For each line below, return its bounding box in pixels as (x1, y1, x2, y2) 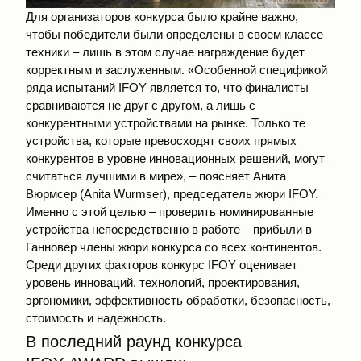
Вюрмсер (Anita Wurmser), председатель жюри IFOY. (26, 187, 318, 201)
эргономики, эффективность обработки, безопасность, (26, 293, 330, 308)
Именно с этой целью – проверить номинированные (26, 205, 313, 219)
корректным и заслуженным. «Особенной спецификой (26, 63, 327, 77)
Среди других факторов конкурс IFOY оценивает (26, 258, 297, 272)
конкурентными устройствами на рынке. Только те (26, 116, 305, 131)
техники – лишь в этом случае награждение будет (26, 45, 305, 60)
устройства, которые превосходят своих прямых (26, 134, 297, 148)
